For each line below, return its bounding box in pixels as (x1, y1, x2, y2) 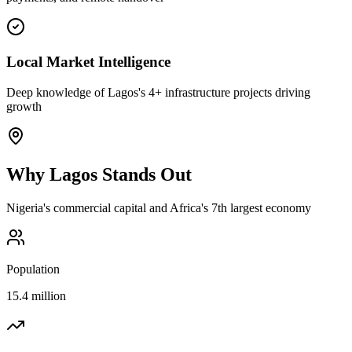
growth (6, 100, 42, 113)
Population (6, 262, 60, 276)
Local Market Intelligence (6, 53, 170, 71)
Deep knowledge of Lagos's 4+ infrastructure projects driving (6, 86, 310, 99)
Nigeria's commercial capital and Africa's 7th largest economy (6, 200, 311, 214)
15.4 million (6, 288, 66, 302)
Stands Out (97, 163, 192, 185)
